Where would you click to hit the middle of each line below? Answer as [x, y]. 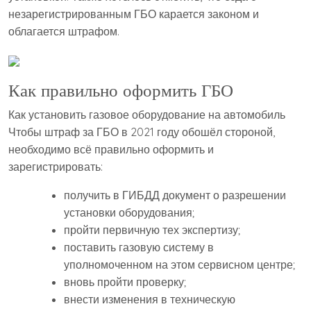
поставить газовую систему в [139, 247]
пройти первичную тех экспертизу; [152, 230]
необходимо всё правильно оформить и [111, 150]
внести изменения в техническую [150, 300]
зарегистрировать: [56, 167]
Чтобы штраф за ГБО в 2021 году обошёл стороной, [142, 132]
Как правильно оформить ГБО [121, 90]
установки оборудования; [129, 213]
